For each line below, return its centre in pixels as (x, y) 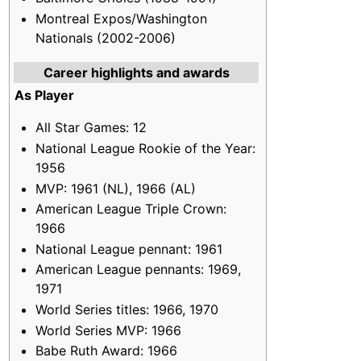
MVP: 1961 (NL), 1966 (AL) (115, 188)
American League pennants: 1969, (138, 270)
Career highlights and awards (136, 73)
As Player (44, 95)
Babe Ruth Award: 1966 (106, 351)
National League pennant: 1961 (129, 249)
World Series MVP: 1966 (108, 330)
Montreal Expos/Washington (121, 18)
